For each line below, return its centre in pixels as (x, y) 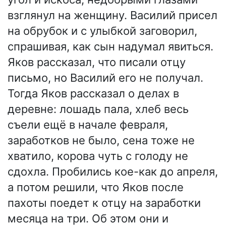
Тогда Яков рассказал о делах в (93, 94)
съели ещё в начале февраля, (88, 125)
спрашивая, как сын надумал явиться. (110, 47)
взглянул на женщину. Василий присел (112, 15)
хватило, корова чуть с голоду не (98, 156)
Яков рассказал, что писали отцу (97, 62)
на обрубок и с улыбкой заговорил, (102, 31)
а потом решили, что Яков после (96, 187)
